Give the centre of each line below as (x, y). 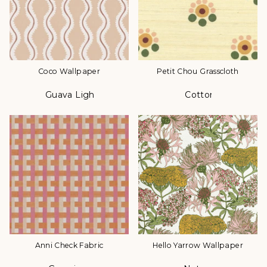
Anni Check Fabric (69, 246)
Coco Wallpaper (69, 72)
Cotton (200, 95)
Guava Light (72, 95)
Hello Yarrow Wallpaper (198, 246)
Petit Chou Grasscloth (198, 72)
